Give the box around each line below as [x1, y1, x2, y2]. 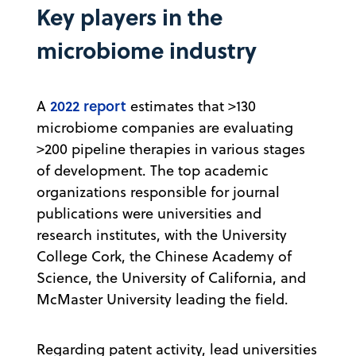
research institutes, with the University [37, 224, 287, 245]
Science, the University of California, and [37, 267, 306, 288]
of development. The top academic [37, 160, 269, 180]
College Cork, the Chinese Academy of [37, 246, 292, 266]
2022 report [50, 95, 126, 116]
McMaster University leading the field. [37, 288, 288, 309]
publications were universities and [37, 203, 261, 223]
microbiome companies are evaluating [37, 117, 293, 137]
